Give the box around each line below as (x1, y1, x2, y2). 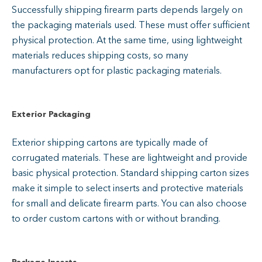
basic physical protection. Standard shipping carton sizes (12, 166, 249, 180)
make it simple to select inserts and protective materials (12, 181, 243, 195)
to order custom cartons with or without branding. (12, 212, 223, 225)
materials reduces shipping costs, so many (12, 49, 188, 62)
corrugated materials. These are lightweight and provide (12, 151, 247, 164)
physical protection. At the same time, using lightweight (12, 33, 242, 47)
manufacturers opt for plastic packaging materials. (12, 64, 224, 77)
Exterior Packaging (12, 108, 91, 120)
